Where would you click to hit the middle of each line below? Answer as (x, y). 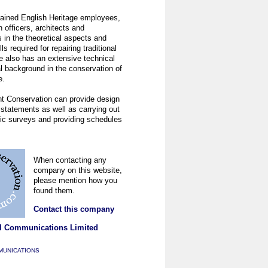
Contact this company (74, 209)
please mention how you (75, 180)
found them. (54, 191)
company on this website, (78, 170)
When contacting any (70, 160)
